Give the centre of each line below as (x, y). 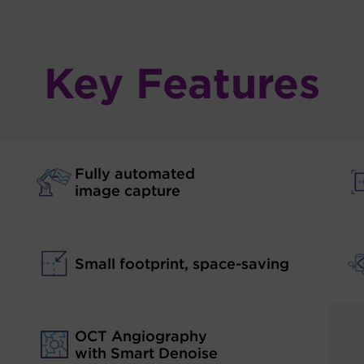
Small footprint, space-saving (182, 263)
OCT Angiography (141, 336)
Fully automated (135, 173)
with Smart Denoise (147, 353)
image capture (128, 191)
